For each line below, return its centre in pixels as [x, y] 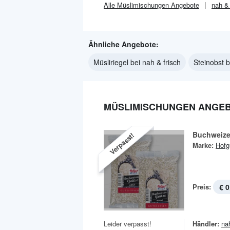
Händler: [206, 224]
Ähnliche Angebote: [123, 44]
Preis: [202, 187]
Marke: [203, 145]
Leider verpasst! [128, 224]
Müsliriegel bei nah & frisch [137, 62]
